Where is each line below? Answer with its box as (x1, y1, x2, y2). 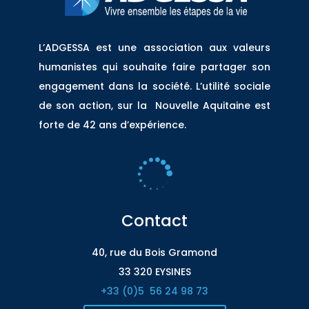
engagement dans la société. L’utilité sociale (39, 79, 270, 93)
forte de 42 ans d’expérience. (39, 117, 186, 132)
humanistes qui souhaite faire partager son (39, 59, 270, 74)
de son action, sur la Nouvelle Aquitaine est (39, 98, 270, 112)
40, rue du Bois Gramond (92, 245, 217, 259)
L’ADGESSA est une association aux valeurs (39, 40, 270, 54)
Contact (121, 209, 188, 232)
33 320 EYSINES (118, 264, 191, 279)
